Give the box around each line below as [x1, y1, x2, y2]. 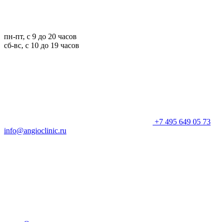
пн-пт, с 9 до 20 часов [4, 32, 77, 41]
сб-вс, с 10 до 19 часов [4, 41, 79, 50]
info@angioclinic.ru [4, 126, 66, 135]
